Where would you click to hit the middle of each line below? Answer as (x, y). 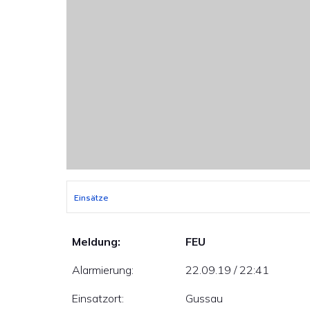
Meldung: (96, 241)
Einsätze (91, 198)
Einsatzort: (98, 298)
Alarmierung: (103, 270)
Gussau (204, 298)
